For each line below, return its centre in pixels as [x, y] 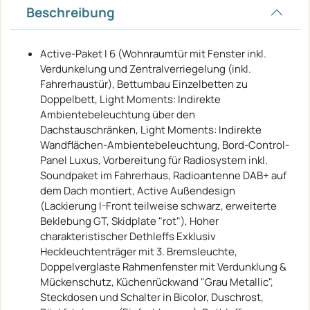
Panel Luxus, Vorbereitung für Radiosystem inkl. [154, 160]
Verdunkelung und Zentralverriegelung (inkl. [146, 69]
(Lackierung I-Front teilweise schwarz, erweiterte [158, 206]
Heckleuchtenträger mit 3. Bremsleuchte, [139, 251]
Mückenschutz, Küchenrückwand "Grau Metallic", [157, 282]
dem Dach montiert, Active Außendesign [138, 190]
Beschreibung [71, 12]
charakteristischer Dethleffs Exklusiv [128, 236]
